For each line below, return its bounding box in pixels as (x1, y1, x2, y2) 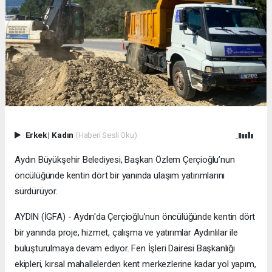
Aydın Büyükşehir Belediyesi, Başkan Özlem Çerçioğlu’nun (15, 154, 235, 166)
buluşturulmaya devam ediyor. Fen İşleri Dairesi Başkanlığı (15, 243, 235, 254)
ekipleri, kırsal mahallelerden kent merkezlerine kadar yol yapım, (15, 259, 256, 270)
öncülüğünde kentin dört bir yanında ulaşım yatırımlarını (15, 170, 225, 182)
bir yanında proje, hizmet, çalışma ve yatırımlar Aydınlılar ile (15, 227, 238, 239)
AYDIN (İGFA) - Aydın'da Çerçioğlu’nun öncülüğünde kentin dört (15, 211, 256, 223)
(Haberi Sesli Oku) (75, 130, 137, 140)
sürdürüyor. (15, 186, 58, 197)
